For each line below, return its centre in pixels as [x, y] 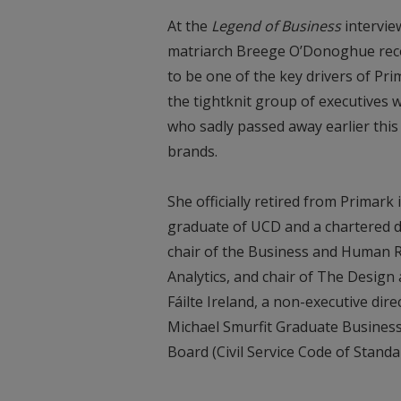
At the [189, 26]
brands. [192, 152]
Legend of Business [276, 26]
